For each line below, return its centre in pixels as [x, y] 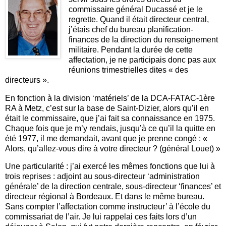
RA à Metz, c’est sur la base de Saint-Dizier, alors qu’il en [107, 108]
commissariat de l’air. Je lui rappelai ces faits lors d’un [101, 217]
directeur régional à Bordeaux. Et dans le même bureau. [105, 197]
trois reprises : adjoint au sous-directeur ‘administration [102, 177]
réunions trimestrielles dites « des [128, 70]
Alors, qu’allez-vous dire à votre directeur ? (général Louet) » [113, 148]
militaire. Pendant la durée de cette [130, 49]
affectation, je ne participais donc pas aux [142, 60]
